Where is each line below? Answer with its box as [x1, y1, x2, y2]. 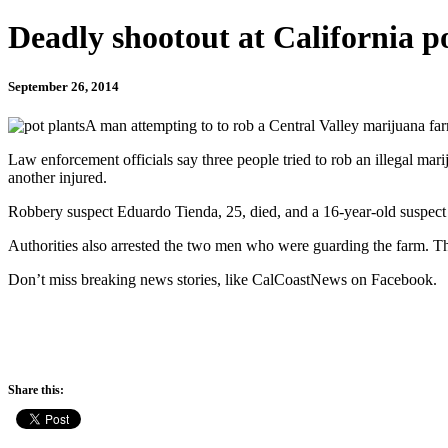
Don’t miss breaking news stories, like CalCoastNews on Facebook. [8, 270, 437, 288]
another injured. [8, 168, 107, 186]
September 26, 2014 [8, 78, 119, 94]
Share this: [8, 382, 64, 397]
